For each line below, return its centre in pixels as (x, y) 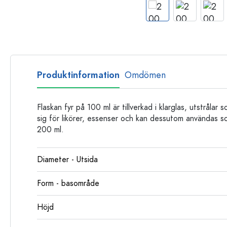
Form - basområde (68, 183)
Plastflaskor (159, 16)
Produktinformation (78, 75)
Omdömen (145, 75)
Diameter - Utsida (67, 160)
